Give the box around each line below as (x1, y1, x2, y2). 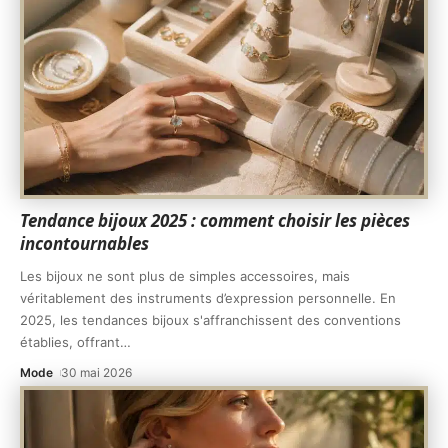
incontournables (20, 232, 149, 256)
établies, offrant (20, 334, 120, 351)
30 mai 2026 (61, 365, 133, 381)
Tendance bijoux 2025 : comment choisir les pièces (20, 209, 410, 233)
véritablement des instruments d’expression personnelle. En (20, 290, 396, 307)
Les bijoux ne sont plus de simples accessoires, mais (20, 268, 350, 285)
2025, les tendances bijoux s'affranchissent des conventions (20, 312, 401, 329)
